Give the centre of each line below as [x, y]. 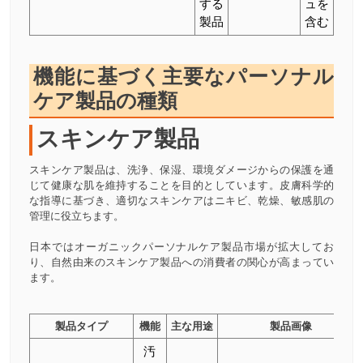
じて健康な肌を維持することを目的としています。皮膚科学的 [181, 186]
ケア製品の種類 [105, 100]
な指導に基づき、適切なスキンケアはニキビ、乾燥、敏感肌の [181, 201]
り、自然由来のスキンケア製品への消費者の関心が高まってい [181, 263]
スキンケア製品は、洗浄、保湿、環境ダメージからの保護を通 [181, 170]
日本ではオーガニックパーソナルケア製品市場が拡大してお [181, 247]
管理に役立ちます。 [76, 216]
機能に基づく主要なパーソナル [184, 76]
